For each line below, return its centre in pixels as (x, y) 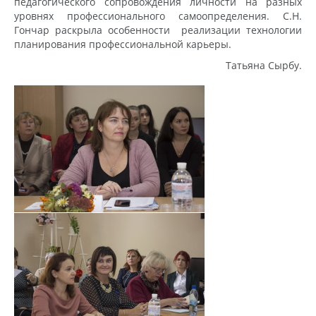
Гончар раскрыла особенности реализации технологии (158, 30)
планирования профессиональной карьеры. (123, 44)
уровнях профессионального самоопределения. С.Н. (158, 16)
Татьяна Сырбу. (264, 65)
